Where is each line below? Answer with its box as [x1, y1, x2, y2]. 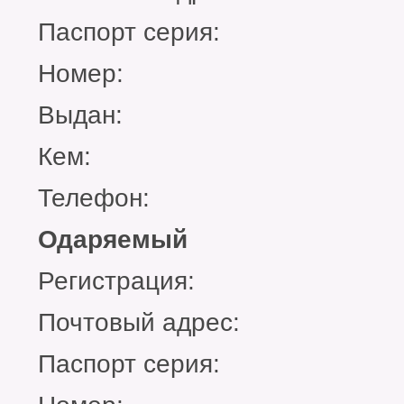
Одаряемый [38, 225, 188, 254]
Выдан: [38, 101, 123, 130]
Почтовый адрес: [38, 308, 240, 337]
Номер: [38, 60, 124, 88]
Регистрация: [38, 267, 195, 296]
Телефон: [38, 184, 150, 213]
